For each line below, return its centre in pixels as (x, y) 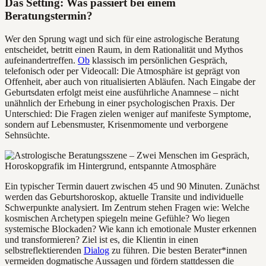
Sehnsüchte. (27, 135)
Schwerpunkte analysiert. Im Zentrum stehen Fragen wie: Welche (127, 207)
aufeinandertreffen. (41, 60)
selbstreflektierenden (44, 250)
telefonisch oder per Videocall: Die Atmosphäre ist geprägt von (122, 71)
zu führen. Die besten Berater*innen (178, 250)
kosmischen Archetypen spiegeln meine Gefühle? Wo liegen (117, 218)
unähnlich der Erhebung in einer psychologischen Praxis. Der (120, 103)
